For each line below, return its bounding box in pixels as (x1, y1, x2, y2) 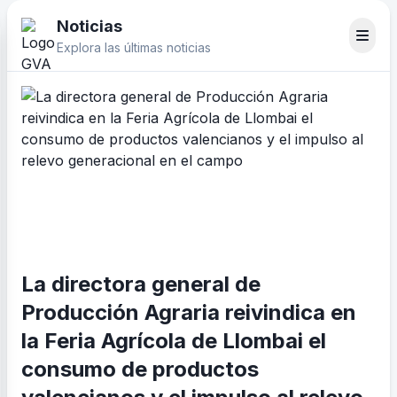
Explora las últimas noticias (57, 40, 211, 55)
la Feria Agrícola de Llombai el (21, 328, 326, 354)
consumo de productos (21, 356, 259, 382)
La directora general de (21, 271, 261, 297)
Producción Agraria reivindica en (21, 300, 356, 325)
